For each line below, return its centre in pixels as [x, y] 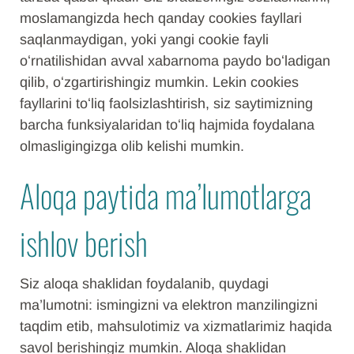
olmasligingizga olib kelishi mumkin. [132, 146]
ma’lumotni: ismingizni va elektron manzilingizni [169, 305]
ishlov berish [84, 243]
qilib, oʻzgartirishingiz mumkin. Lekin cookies [159, 82]
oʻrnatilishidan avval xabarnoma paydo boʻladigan [175, 61]
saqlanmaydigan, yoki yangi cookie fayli [144, 40]
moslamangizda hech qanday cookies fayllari [161, 18]
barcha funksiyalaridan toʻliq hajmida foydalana [167, 125]
